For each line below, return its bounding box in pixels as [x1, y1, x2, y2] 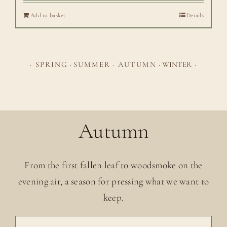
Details [186, 12, 204, 19]
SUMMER [73, 60, 110, 69]
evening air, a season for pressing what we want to [18, 175, 209, 187]
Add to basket [30, 12, 66, 19]
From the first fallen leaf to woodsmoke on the [24, 159, 203, 171]
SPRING [35, 60, 68, 69]
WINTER [162, 60, 192, 69]
